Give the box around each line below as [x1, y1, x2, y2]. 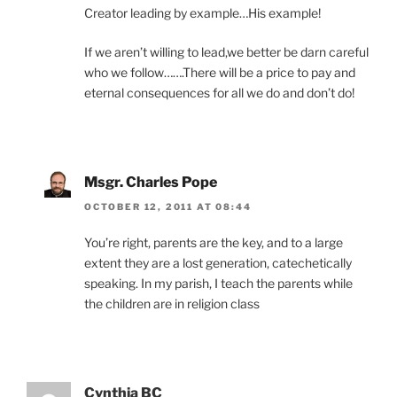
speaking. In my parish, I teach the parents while [84, 276, 353, 292]
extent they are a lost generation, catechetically [84, 255, 352, 271]
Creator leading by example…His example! [84, 4, 321, 20]
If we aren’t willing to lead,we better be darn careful [84, 43, 369, 59]
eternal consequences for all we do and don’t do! [84, 84, 354, 100]
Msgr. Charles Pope [84, 173, 217, 191]
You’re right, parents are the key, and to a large [84, 235, 343, 251]
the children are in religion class [84, 296, 260, 312]
